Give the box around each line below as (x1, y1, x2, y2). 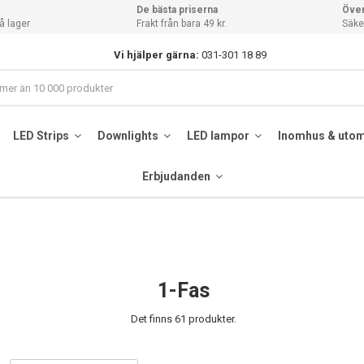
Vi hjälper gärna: (113, 48, 199, 61)
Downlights (97, 128, 161, 142)
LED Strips (12, 128, 71, 142)
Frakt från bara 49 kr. (136, 18, 227, 29)
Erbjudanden (141, 169, 213, 183)
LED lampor (186, 128, 252, 142)
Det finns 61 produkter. (131, 313, 237, 325)
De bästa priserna (136, 4, 219, 15)
